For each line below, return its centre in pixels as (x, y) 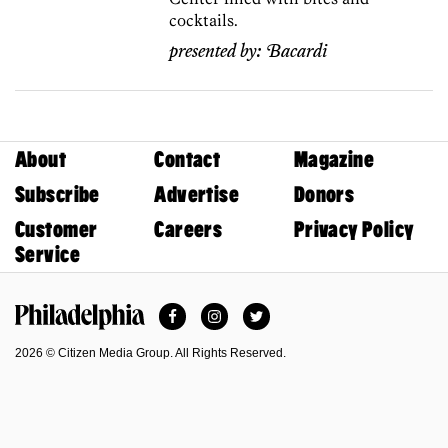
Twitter (279, 311)
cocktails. (204, 20)
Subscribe (57, 195)
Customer (56, 230)
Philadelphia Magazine (97, 339)
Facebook (207, 311)
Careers (188, 230)
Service (47, 255)
